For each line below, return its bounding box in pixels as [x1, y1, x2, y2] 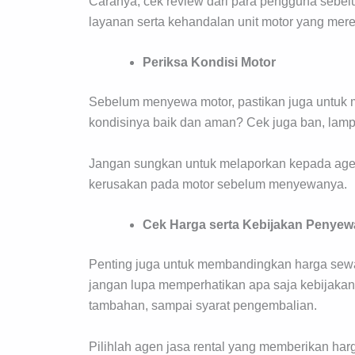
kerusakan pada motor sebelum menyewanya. [89, 177, 347, 191]
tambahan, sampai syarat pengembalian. [89, 299, 317, 313]
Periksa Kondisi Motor [143, 55, 276, 70]
